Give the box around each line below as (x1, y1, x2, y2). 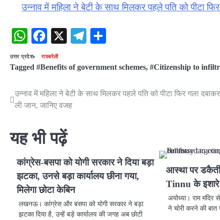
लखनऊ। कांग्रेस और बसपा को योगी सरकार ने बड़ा (19, 200, 143, 208)
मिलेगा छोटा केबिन (17, 185, 75, 195)
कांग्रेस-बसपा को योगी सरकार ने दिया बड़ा (17, 157, 154, 168)
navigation (9, 108, 62, 121)
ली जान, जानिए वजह (15, 101, 72, 110)
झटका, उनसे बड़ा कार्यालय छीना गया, (17, 171, 139, 182)
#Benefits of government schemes (36, 63, 146, 72)
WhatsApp (27, 27, 94, 45)
